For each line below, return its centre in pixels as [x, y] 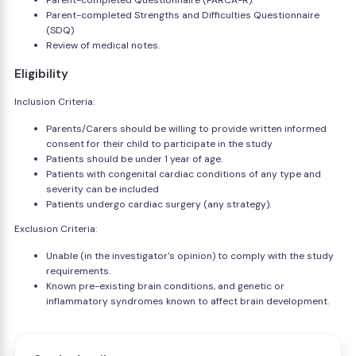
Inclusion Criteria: [54, 102]
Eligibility [41, 74]
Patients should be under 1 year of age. [134, 159]
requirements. [78, 271]
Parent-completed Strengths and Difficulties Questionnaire [183, 15]
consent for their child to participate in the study [159, 144]
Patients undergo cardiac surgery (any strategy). [159, 204]
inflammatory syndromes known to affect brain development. [188, 301]
